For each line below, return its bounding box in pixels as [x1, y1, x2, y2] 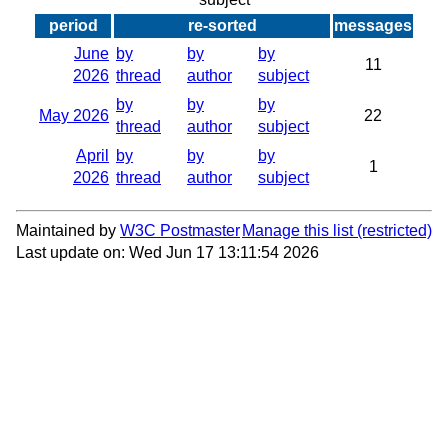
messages [334, 17, 412, 35]
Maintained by [16, 222, 120, 240]
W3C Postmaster [120, 222, 240, 240]
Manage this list [242, 222, 353, 240]
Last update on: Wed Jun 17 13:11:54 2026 [16, 244, 319, 262]
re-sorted [187, 17, 257, 35]
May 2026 [39, 107, 109, 125]
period [48, 17, 98, 35]
